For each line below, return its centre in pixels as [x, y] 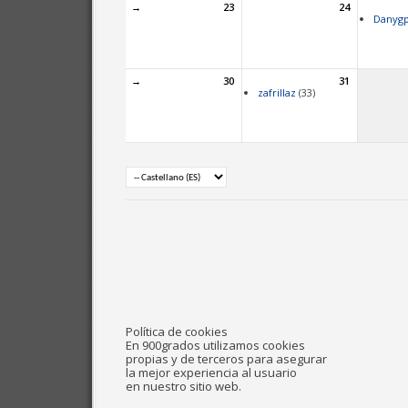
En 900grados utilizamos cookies [215, 345]
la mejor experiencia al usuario [211, 372]
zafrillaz [276, 92]
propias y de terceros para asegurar [226, 358]
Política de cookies [177, 331]
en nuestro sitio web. [184, 386]
